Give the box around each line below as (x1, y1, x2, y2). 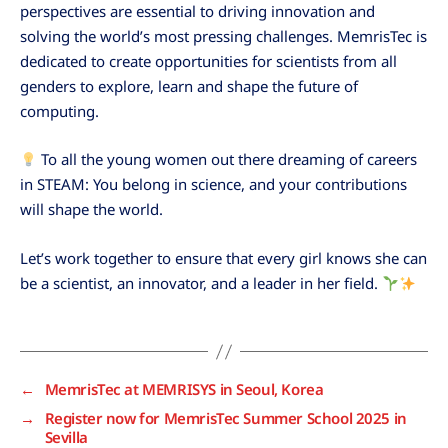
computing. (20, 100, 99, 121)
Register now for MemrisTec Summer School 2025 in (44, 408, 407, 428)
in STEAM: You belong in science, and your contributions (20, 174, 407, 195)
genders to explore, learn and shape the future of (20, 75, 358, 96)
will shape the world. (20, 199, 163, 220)
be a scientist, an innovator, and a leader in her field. (20, 273, 382, 293)
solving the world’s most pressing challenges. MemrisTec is (20, 25, 427, 46)
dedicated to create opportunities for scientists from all (20, 50, 397, 71)
